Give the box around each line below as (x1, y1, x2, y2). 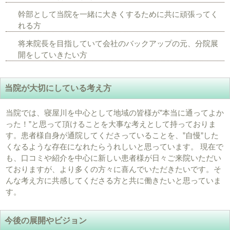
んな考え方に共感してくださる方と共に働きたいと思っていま (6, 176, 222, 185)
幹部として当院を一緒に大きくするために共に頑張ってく (18, 10, 219, 19)
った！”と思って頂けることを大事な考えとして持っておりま (6, 120, 217, 129)
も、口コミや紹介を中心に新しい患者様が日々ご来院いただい (6, 154, 222, 163)
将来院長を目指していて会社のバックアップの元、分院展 (18, 39, 219, 48)
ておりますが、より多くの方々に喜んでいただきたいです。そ (6, 165, 222, 174)
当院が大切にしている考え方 (5, 84, 111, 93)
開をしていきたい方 (18, 50, 88, 60)
